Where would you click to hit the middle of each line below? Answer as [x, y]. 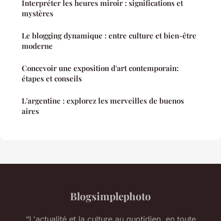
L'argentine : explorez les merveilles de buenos [103, 100]
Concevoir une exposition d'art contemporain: [100, 68]
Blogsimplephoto [110, 196]
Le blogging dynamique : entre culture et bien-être [109, 35]
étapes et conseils [52, 78]
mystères [37, 13]
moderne [37, 46]
